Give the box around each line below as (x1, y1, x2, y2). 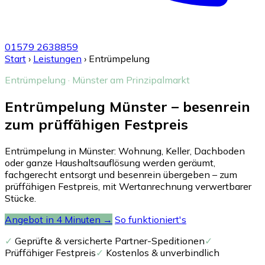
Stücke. (5, 192, 36, 204)
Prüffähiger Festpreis (5, 246, 96, 258)
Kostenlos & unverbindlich (104, 246, 219, 258)
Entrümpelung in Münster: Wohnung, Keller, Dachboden (5, 144, 245, 157)
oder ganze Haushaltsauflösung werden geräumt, (5, 156, 215, 169)
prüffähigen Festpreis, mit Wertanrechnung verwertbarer (5, 180, 251, 192)
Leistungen (33, 53, 82, 64)
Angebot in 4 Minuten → (5, 213, 112, 225)
